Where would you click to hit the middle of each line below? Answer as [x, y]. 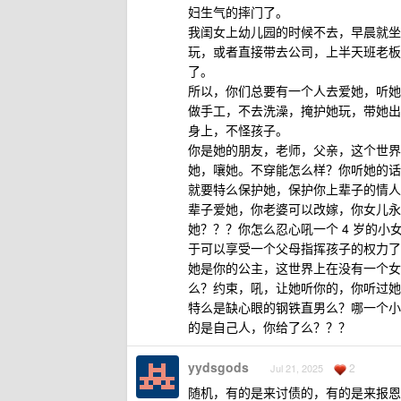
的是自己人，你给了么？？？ [269, 327]
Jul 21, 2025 [297, 368]
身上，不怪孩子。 [238, 130]
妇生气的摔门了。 [238, 12]
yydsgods [218, 367]
